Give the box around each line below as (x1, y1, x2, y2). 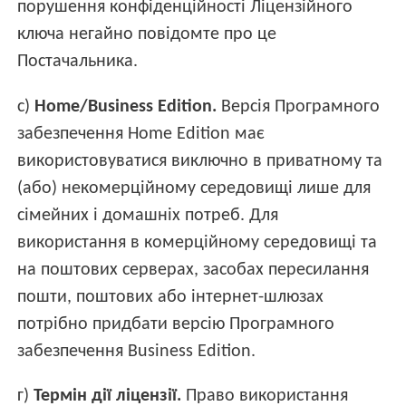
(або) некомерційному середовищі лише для (17, 179, 372, 198)
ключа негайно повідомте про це (17, 25, 277, 44)
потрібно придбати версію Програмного (17, 314, 335, 333)
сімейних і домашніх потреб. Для (17, 206, 279, 225)
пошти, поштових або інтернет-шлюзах (17, 287, 324, 306)
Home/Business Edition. (34, 97, 217, 116)
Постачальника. (17, 53, 139, 72)
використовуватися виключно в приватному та (17, 151, 383, 170)
